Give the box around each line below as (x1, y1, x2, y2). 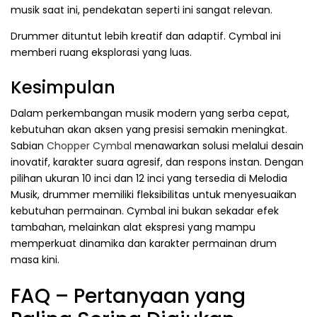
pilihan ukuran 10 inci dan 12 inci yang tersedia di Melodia (11, 171, 287, 186)
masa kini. (11, 253, 59, 267)
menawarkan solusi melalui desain (132, 139, 304, 154)
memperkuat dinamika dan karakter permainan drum (11, 236, 277, 251)
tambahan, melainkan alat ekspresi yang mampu (11, 220, 255, 235)
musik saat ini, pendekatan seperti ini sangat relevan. (11, 2, 272, 17)
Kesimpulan (11, 74, 115, 100)
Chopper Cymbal (47, 139, 132, 154)
